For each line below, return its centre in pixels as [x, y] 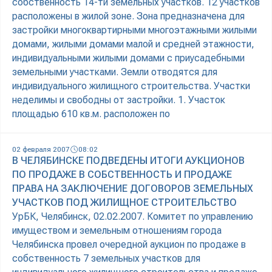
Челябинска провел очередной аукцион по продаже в [129, 245]
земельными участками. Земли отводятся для [115, 72]
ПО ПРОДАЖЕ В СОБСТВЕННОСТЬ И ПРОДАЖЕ [122, 175]
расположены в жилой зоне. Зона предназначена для [128, 16]
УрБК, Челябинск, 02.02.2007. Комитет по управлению [133, 217]
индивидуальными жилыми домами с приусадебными [128, 58]
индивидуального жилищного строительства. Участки [131, 86]
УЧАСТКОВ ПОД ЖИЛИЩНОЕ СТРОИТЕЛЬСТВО [124, 203]
